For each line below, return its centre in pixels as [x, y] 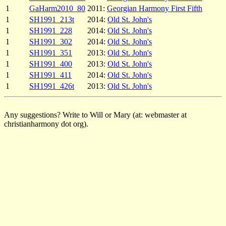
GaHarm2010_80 [57, 9]
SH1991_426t [52, 86]
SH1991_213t [52, 20]
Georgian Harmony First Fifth [155, 9]
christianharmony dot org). [46, 124]
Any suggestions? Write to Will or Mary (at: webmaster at [95, 115]
